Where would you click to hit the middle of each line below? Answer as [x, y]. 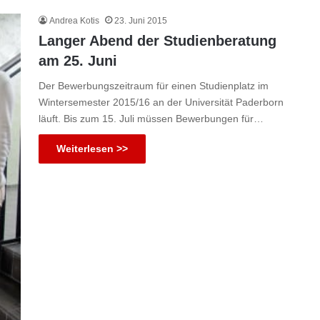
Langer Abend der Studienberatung [157, 41]
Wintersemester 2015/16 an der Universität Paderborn [161, 102]
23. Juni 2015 [141, 21]
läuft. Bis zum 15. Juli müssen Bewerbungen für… [151, 119]
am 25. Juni [78, 61]
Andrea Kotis [74, 21]
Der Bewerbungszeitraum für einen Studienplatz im [154, 86]
